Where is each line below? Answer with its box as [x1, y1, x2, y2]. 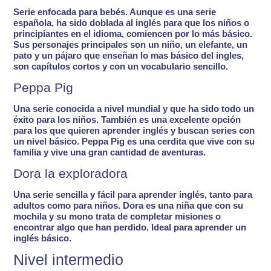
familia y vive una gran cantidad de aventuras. [13, 147, 206, 158]
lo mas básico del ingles [138, 50, 242, 61]
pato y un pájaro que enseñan [13, 50, 139, 61]
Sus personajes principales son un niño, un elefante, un [13, 39, 248, 50]
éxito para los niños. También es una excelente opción [13, 114, 241, 125]
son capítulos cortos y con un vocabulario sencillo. [13, 61, 229, 72]
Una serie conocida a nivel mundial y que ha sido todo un [13, 103, 255, 114]
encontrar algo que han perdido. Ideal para [13, 221, 195, 232]
